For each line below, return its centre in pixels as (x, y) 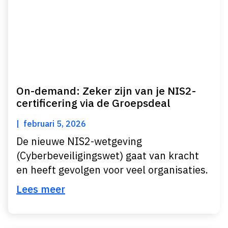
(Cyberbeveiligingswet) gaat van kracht (108, 155)
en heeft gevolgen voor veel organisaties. (112, 170)
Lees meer (41, 189)
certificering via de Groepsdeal (93, 103)
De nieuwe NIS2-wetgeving (79, 141)
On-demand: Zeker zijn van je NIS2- (106, 91)
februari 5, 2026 (55, 124)
